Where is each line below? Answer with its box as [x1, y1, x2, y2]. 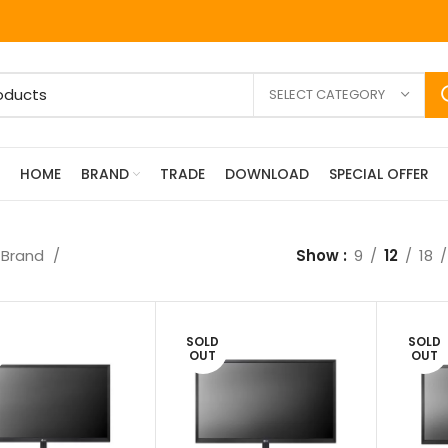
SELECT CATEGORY [269, 84, 385, 104]
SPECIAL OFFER [328, 164, 429, 184]
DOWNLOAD [224, 164, 309, 184]
